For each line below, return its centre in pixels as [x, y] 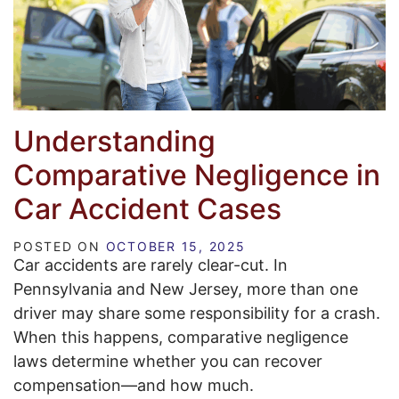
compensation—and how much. [134, 385]
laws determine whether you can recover [168, 361]
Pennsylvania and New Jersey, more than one [186, 289]
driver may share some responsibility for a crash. [197, 313]
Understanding [114, 141]
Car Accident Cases [147, 208]
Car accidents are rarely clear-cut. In [151, 265]
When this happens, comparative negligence [181, 337]
